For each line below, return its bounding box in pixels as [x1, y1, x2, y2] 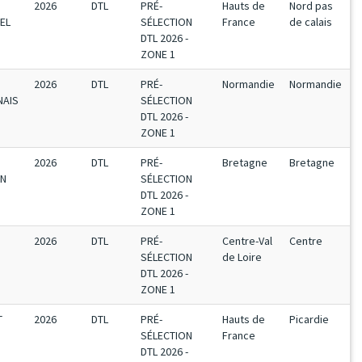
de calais [289, 15, 332, 29]
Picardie [289, 312, 329, 326]
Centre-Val [222, 234, 272, 248]
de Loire [222, 250, 262, 264]
